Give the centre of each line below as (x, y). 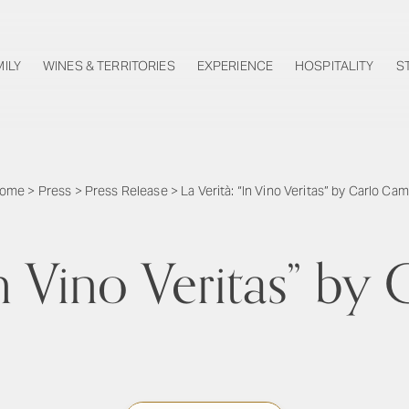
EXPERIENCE (235, 66)
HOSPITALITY (335, 66)
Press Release (126, 191)
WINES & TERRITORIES (109, 66)
